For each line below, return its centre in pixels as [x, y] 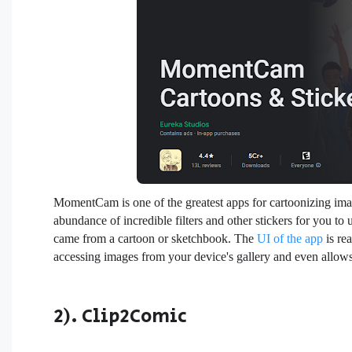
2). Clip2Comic [121, 317]
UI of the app [290, 239]
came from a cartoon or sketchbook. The [156, 239]
